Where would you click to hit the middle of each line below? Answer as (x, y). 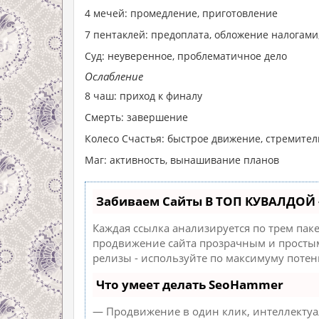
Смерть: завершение (138, 117)
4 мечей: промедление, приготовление (183, 13)
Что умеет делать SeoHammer (190, 284)
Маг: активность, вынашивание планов (182, 160)
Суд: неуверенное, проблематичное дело (187, 56)
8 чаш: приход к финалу (145, 96)
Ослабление (114, 76)
